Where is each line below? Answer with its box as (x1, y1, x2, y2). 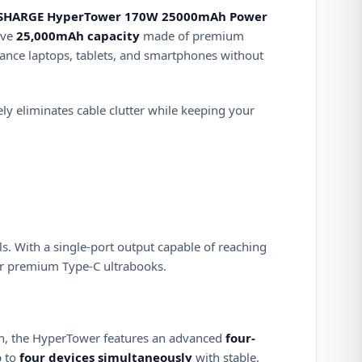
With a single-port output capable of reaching (15, 238, 267, 255)
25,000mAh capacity (16, 27, 140, 44)
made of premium (140, 27, 244, 44)
